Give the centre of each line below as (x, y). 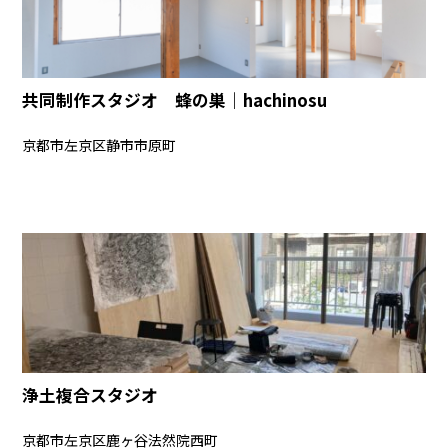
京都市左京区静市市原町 (99, 144)
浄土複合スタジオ (90, 394)
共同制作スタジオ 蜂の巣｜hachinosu (175, 100)
